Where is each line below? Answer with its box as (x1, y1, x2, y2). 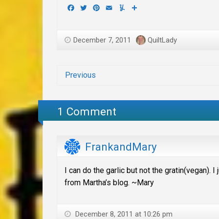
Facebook (75, 3, 109, 13)
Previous (65, 70, 96, 80)
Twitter (88, 3, 112, 13)
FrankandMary (85, 140, 157, 153)
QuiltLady (148, 35, 177, 44)
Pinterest (101, 3, 132, 13)
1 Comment (57, 105, 117, 118)
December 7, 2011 (73, 35, 131, 44)
